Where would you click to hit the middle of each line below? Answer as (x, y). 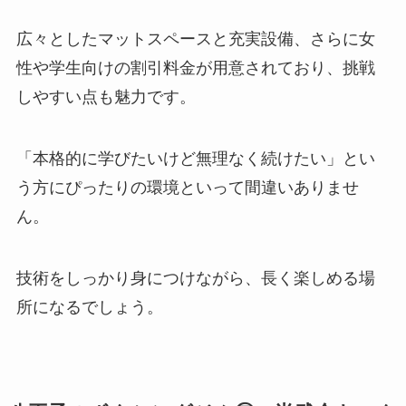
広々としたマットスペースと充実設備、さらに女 (195, 39)
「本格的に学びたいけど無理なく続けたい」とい (195, 158)
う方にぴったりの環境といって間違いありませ (187, 187)
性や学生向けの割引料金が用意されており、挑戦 (195, 68)
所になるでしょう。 (89, 307)
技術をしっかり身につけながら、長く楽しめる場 (195, 278)
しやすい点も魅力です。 (106, 97)
